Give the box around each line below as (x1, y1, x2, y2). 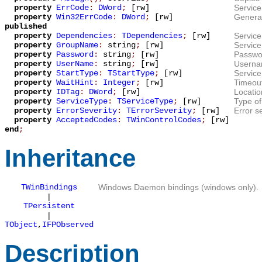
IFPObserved (42, 220, 94, 230)
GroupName (56, 40, 98, 50)
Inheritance (5, 144, 136, 172)
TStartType (108, 68, 154, 78)
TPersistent (23, 201, 75, 211)
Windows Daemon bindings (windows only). (98, 182, 258, 192)
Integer (103, 78, 136, 88)
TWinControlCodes (126, 115, 201, 125)
